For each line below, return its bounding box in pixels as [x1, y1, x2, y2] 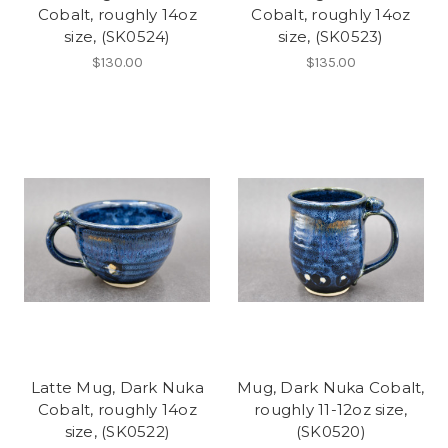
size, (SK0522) [64, 422, 170, 442]
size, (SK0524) [64, 26, 171, 46]
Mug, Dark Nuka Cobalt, [237, 378, 425, 398]
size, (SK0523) [278, 26, 384, 46]
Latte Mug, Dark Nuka [30, 378, 204, 398]
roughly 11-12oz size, [254, 400, 408, 420]
